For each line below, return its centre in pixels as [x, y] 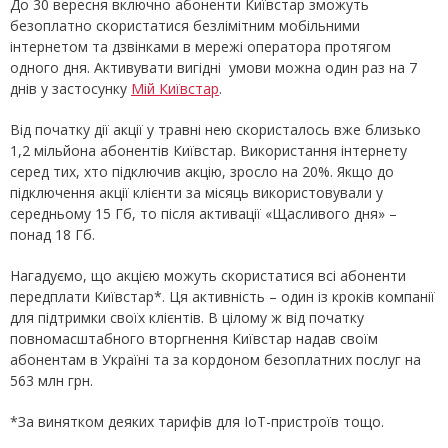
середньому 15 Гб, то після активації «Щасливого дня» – [203, 214]
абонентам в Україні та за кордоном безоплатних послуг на [215, 360]
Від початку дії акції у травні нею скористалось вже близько [215, 130]
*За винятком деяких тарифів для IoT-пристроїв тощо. [197, 422]
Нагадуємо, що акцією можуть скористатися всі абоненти [208, 276]
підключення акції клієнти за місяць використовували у [196, 193]
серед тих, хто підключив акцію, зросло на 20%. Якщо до [202, 172]
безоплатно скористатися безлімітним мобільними [185, 26]
